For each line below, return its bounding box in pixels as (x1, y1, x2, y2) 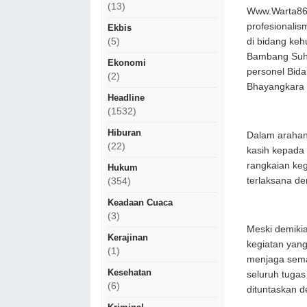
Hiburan (108, 127, 141, 138)
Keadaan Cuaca (108, 197, 173, 208)
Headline (108, 93, 145, 103)
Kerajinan (108, 232, 148, 243)
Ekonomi (108, 58, 146, 68)
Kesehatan (108, 267, 151, 278)
